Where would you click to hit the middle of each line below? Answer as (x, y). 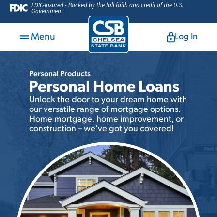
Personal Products (60, 74)
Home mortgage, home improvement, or (106, 119)
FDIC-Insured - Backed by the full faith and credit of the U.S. (108, 5)
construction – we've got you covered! (101, 129)
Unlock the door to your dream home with (108, 100)
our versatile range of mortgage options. (105, 110)
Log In (186, 37)
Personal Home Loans (104, 88)
